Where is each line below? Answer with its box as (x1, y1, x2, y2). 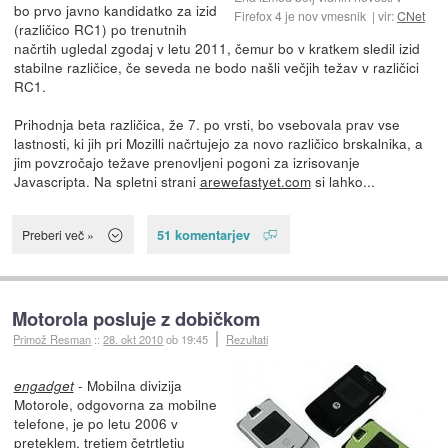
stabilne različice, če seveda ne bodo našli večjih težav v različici (13, 57, 419, 78)
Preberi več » (22, 225, 95, 243)
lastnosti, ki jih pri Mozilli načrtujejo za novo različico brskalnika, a (13, 133, 423, 154)
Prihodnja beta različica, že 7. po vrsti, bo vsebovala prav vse (13, 114, 400, 135)
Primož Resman (13, 330, 92, 347)
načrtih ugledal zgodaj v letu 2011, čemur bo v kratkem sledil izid (13, 38, 420, 59)
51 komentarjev (156, 224, 250, 244)
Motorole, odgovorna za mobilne (13, 393, 217, 414)
